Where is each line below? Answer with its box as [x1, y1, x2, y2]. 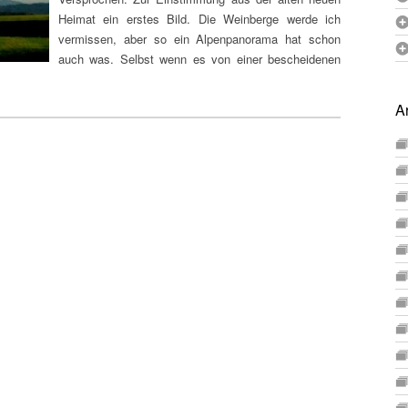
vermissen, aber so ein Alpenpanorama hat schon [58, 30, 341, 47]
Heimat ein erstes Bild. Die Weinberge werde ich [58, 10, 341, 27]
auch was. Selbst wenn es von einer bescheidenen [58, 50, 341, 67]
